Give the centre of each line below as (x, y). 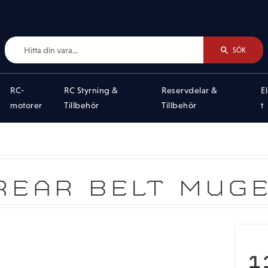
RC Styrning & (91, 90)
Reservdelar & (190, 90)
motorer (26, 105)
